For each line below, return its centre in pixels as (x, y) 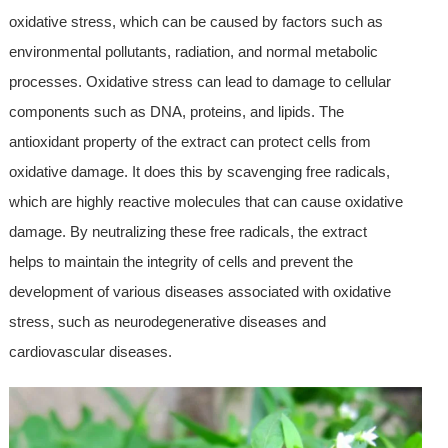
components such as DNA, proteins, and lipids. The (176, 112)
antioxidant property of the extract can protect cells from (189, 142)
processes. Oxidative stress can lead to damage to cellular (199, 82)
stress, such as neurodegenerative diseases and (167, 322)
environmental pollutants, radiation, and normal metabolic (193, 52)
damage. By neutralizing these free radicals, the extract (187, 232)
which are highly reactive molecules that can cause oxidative (205, 202)
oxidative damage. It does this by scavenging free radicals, (199, 172)
